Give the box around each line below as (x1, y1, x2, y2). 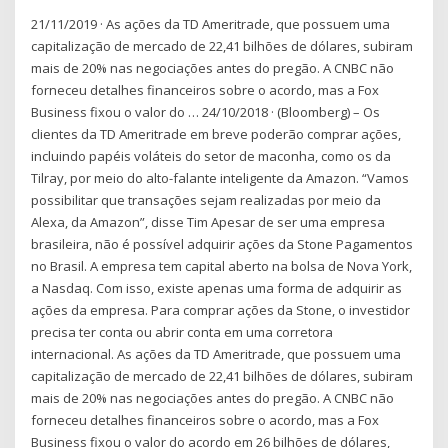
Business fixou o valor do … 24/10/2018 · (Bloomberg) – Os (31, 103, 381, 122)
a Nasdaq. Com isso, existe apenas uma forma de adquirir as (31, 279, 403, 298)
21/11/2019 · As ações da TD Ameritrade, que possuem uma (31, 15, 391, 34)
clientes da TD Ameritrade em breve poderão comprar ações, (31, 125, 402, 144)
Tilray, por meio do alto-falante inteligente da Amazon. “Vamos (31, 169, 410, 188)
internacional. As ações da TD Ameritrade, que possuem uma (31, 345, 402, 364)
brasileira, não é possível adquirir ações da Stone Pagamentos (31, 235, 414, 254)
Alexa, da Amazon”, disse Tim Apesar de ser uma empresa (31, 213, 386, 232)
